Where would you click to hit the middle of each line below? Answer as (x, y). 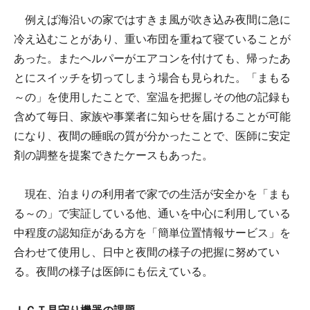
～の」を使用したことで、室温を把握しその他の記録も (152, 97)
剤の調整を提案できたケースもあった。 (113, 155)
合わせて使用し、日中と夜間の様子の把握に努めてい (147, 252)
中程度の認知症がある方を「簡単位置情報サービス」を (152, 232)
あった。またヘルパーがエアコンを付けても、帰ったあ (152, 58)
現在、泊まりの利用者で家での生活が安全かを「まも (152, 194)
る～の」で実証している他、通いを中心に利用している (152, 213)
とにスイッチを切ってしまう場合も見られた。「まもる (152, 77)
